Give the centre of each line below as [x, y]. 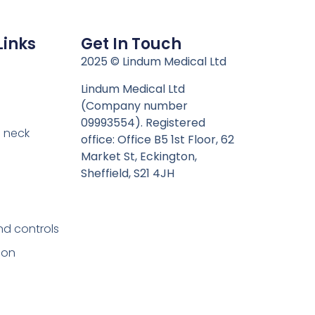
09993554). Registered [143, 122]
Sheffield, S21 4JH [127, 173]
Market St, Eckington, [139, 156]
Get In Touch [131, 44]
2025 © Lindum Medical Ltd [153, 62]
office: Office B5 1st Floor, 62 [157, 139]
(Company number [134, 105]
